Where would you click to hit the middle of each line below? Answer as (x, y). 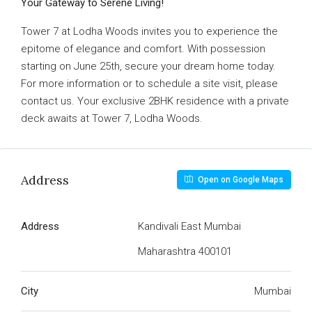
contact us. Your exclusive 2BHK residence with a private (155, 101)
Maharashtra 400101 (185, 251)
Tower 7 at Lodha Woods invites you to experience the (149, 31)
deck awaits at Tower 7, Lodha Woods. (112, 118)
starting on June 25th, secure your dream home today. (148, 66)
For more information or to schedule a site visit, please (149, 84)
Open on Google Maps (240, 180)
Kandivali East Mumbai (189, 226)
